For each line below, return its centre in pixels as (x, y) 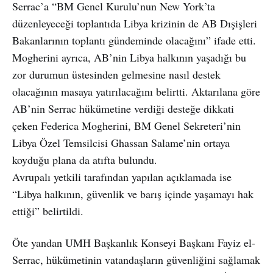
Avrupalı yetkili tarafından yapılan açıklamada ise (122, 176)
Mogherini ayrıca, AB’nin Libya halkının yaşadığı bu (129, 57)
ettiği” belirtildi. (48, 211)
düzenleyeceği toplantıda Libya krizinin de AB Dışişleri (135, 23)
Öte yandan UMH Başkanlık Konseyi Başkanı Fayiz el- (134, 242)
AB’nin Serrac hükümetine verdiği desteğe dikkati (123, 108)
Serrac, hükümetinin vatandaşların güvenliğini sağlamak (136, 259)
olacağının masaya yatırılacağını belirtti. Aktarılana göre (136, 91)
